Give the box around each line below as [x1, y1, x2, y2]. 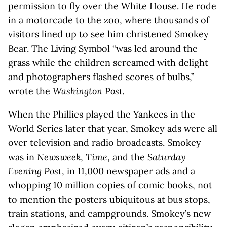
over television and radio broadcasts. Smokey [8, 137, 201, 148]
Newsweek [37, 151, 81, 163]
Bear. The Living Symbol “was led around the [8, 43, 198, 54]
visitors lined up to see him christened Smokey [8, 28, 209, 40]
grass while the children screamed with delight [8, 57, 208, 68]
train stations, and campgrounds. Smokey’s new [8, 208, 211, 219]
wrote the [8, 85, 53, 97]
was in [8, 151, 37, 163]
